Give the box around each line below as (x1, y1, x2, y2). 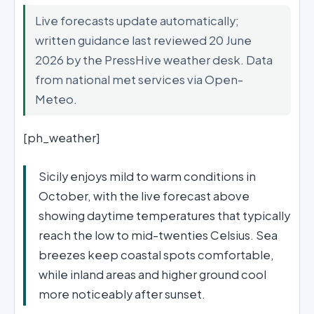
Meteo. (35, 92, 77, 107)
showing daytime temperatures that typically (39, 207, 290, 223)
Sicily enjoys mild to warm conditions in (39, 168, 256, 184)
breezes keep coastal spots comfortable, (39, 247, 274, 262)
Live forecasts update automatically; (35, 13, 239, 28)
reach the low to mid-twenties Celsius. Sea (39, 227, 278, 243)
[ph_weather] (23, 130, 100, 145)
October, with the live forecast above (39, 188, 250, 203)
